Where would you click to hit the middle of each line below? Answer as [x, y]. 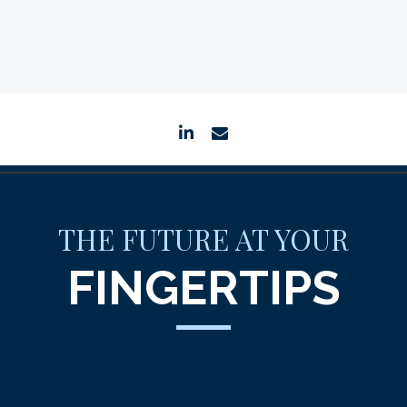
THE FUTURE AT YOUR [203, 238]
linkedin [232, 131]
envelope [274, 131]
